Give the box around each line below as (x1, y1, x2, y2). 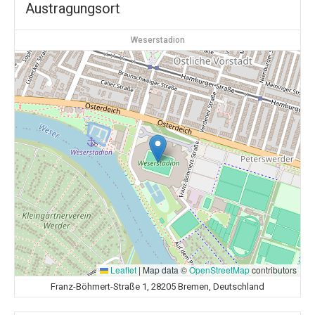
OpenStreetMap (189, 264, 250, 276)
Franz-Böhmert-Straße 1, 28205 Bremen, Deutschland (51, 281, 264, 292)
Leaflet (108, 264, 136, 276)
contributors (250, 264, 297, 276)
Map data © (141, 264, 189, 276)
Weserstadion (130, 35, 185, 45)
